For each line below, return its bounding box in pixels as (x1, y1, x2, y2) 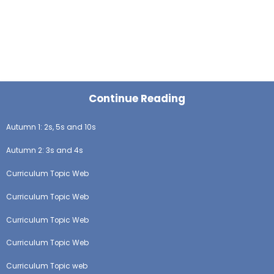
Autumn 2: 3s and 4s (6, 146, 84, 156)
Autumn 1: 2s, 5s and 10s (6, 122, 97, 133)
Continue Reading (89, 91, 185, 106)
